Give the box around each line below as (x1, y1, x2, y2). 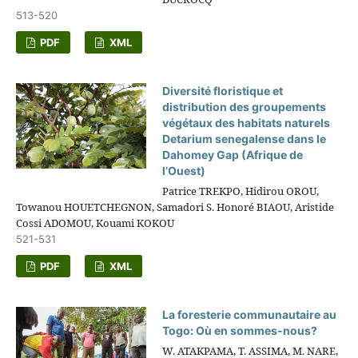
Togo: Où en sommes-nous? (162, 323, 318, 337)
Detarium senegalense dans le (162, 131, 327, 145)
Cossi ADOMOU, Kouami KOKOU (15, 215, 174, 230)
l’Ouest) (162, 163, 206, 177)
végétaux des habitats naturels (162, 115, 331, 129)
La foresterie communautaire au (162, 307, 337, 321)
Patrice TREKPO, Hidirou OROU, (162, 183, 320, 198)
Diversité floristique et (162, 83, 284, 97)
